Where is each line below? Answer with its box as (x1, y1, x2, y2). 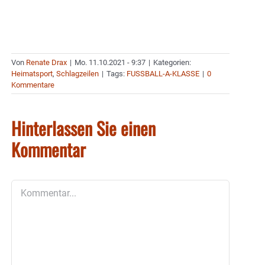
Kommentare (11, 80, 54, 90)
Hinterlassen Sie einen (11, 115, 156, 142)
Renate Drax (26, 58, 67, 67)
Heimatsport (11, 69, 53, 79)
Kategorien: (153, 58, 191, 67)
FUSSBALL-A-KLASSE (127, 69, 199, 79)
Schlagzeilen (56, 69, 99, 79)
